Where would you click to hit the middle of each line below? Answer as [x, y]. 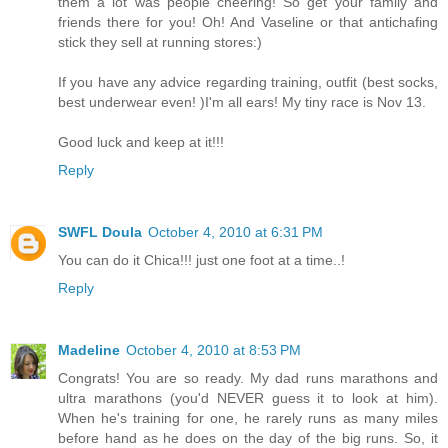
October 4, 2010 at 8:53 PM [213, 349]
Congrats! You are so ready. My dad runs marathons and [248, 377]
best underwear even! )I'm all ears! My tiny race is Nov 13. [242, 101]
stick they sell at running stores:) [160, 41]
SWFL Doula [100, 231]
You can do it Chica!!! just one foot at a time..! [201, 259]
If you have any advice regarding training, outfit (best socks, [248, 81]
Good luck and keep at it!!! [141, 141]
